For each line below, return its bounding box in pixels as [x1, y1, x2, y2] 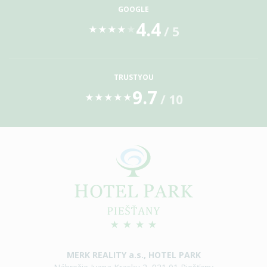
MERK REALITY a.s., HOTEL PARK [66, 249, 201, 261]
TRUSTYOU [113, 72, 154, 82]
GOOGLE [118, 4, 149, 14]
